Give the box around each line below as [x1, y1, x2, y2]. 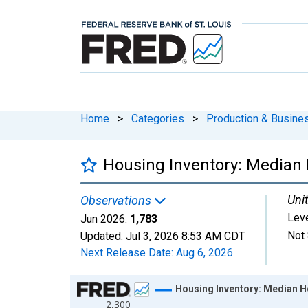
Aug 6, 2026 [176, 245, 233, 259]
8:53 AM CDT [181, 229, 245, 243]
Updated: [80, 229, 126, 243]
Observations [80, 192, 154, 208]
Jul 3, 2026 [126, 229, 179, 243]
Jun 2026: [80, 212, 127, 225]
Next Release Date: [80, 245, 176, 259]
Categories [131, 111, 184, 125]
